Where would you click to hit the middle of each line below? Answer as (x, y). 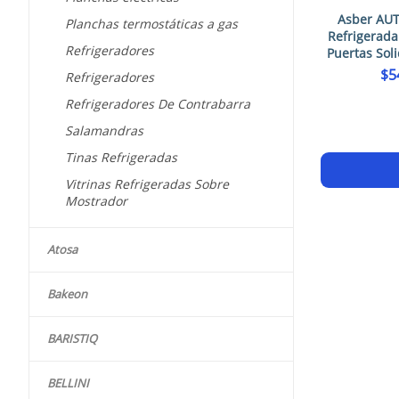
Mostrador (96, 201)
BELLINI (68, 383)
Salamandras (104, 131)
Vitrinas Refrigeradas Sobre (147, 184)
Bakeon (67, 294)
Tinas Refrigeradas (121, 158)
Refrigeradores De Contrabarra (158, 104)
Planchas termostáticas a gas (151, 24)
